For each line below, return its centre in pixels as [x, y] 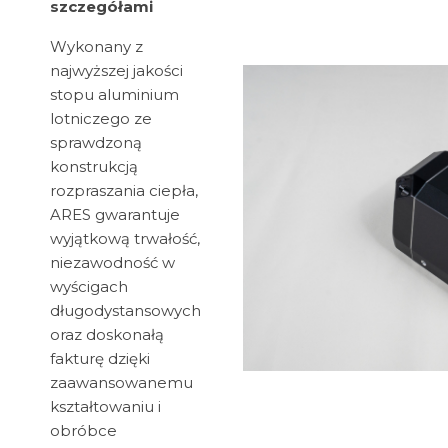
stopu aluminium [114, 95]
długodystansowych [125, 311]
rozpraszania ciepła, [124, 191]
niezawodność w [112, 263]
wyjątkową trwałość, [125, 239]
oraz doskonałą [107, 335]
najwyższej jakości [116, 71]
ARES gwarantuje [115, 215]
